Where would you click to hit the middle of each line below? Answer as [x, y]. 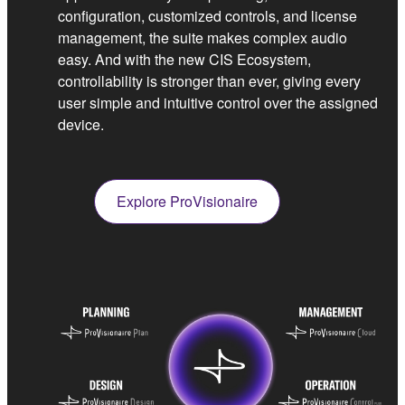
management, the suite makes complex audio [202, 37]
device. [81, 124]
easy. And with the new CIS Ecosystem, [184, 59]
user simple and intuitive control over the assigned [218, 102]
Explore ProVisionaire [187, 201]
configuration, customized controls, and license [207, 15]
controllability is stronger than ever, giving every [209, 80]
